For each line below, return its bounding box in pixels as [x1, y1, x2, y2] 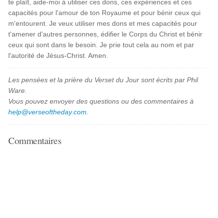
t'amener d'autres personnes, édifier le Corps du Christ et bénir [8, 30, 203, 38]
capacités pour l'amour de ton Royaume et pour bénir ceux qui [8, 9, 201, 17]
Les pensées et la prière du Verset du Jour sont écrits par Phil [8, 76, 199, 84]
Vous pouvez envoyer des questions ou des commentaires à [8, 97, 194, 105]
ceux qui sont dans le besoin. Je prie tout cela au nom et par [8, 41, 195, 49]
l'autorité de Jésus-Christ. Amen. [8, 52, 109, 59]
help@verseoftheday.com [8, 108, 87, 116]
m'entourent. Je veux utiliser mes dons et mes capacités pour [8, 19, 198, 27]
